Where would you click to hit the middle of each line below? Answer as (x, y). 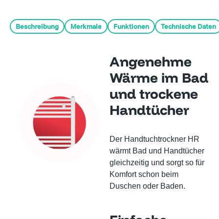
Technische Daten (188, 26)
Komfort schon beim (144, 174)
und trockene (154, 93)
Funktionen (131, 26)
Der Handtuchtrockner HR (154, 139)
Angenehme (151, 61)
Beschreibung (37, 26)
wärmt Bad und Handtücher (157, 151)
